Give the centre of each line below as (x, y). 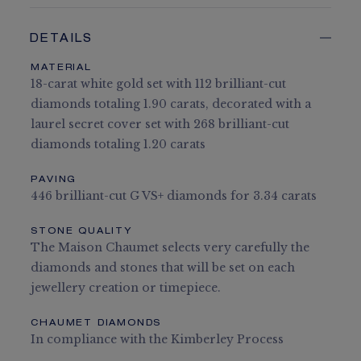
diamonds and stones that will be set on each (163, 268)
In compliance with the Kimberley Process (158, 339)
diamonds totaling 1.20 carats (118, 144)
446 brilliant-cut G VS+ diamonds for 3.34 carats (174, 196)
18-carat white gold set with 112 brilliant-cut (159, 84)
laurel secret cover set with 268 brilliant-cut (160, 124)
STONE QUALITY (81, 232)
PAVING (54, 180)
